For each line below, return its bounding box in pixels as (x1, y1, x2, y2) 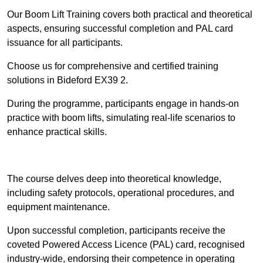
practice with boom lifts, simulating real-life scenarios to (7, 113, 235, 123)
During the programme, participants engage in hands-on (7, 99, 239, 109)
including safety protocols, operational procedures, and (7, 188, 234, 198)
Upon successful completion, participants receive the (7, 225, 225, 236)
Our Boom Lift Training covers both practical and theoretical (7, 9, 252, 20)
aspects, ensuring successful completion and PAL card (7, 23, 233, 34)
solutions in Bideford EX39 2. (7, 75, 128, 86)
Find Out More (102, 150, 161, 161)
